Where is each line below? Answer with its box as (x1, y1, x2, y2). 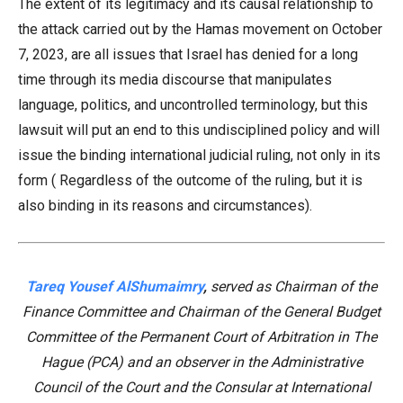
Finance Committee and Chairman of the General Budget (22, 303, 381, 320)
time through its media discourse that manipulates (18, 71, 332, 88)
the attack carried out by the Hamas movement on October (18, 21, 382, 38)
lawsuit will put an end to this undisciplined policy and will (18, 121, 380, 139)
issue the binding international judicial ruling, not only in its (18, 147, 381, 164)
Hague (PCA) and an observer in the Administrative (40, 354, 363, 371)
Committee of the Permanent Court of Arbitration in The (26, 328, 377, 345)
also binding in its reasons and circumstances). (18, 197, 312, 214)
